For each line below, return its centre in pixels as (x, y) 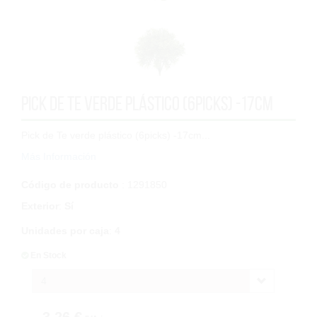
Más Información (59, 156)
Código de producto (70, 184)
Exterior (40, 206)
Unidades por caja (65, 230)
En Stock (48, 255)
